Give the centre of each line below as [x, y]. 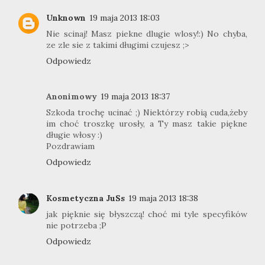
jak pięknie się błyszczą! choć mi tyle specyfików [147, 214]
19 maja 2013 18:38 [163, 198]
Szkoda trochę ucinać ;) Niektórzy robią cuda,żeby [147, 113]
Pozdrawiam [70, 146]
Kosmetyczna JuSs [85, 198]
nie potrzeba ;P [76, 225]
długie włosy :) [74, 135]
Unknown [66, 17]
